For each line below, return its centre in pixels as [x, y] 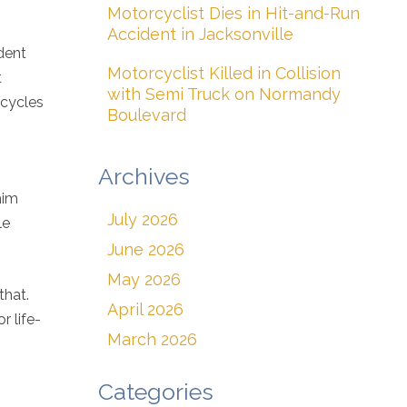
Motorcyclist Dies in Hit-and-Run [233, 13]
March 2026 [152, 339]
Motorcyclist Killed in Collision [224, 73]
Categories [156, 392]
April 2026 [145, 309]
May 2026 [144, 279]
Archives [144, 176]
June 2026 [146, 249]
